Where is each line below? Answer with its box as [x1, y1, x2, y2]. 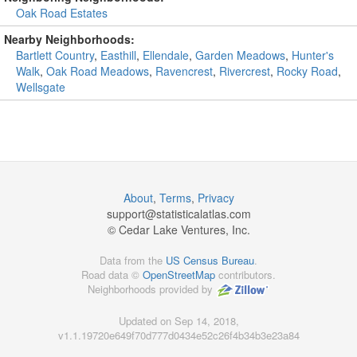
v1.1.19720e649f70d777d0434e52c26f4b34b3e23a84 [57, 328, 300, 343]
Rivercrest [219, 63, 270, 79]
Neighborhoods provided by [88, 281, 216, 296]
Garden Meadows [195, 47, 285, 63]
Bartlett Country [16, 47, 94, 63]
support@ [106, 206, 156, 222]
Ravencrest [155, 63, 213, 79]
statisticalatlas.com [155, 206, 251, 222]
